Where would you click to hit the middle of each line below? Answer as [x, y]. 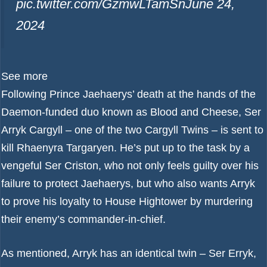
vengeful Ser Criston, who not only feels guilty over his [130, 166]
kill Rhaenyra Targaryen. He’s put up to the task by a [125, 148]
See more [24, 77]
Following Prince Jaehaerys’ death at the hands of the [128, 94]
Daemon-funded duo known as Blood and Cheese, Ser [131, 112]
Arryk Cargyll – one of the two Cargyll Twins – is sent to [132, 130]
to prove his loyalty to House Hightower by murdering [127, 202]
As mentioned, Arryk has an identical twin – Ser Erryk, [129, 254]
